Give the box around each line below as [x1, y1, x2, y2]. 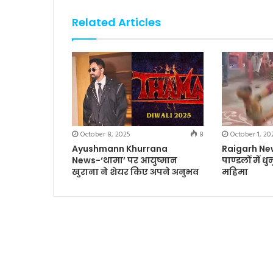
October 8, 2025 [80, 128, 130, 141]
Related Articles [72, 15, 161, 30]
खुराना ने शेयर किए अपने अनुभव [72, 165, 199, 178]
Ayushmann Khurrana [72, 142, 168, 155]
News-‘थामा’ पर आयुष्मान [72, 154, 177, 166]
